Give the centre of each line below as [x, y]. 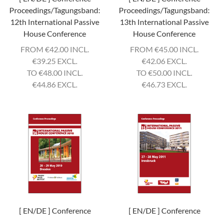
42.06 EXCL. [166, 61]
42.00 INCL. [69, 49]
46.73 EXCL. [166, 84]
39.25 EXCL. [57, 61]
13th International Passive [164, 22]
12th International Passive [55, 22]
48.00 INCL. [63, 73]
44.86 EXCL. [57, 84]
